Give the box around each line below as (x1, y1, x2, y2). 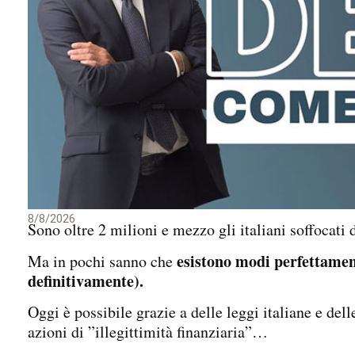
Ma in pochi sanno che (28, 250, 177, 272)
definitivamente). (28, 269, 143, 292)
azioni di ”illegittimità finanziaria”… (28, 320, 268, 342)
